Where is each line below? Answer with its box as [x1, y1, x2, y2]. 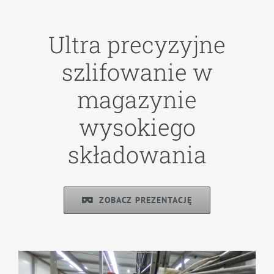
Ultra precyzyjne [48, 29, 226, 59]
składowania [67, 139, 207, 169]
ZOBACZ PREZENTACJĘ [99, 194, 193, 206]
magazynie [77, 84, 197, 114]
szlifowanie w [61, 56, 213, 87]
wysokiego [78, 111, 196, 142]
